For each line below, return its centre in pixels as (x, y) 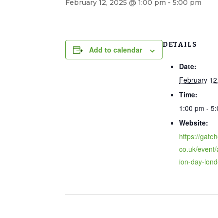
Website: (194, 122)
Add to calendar (116, 50)
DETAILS (180, 45)
